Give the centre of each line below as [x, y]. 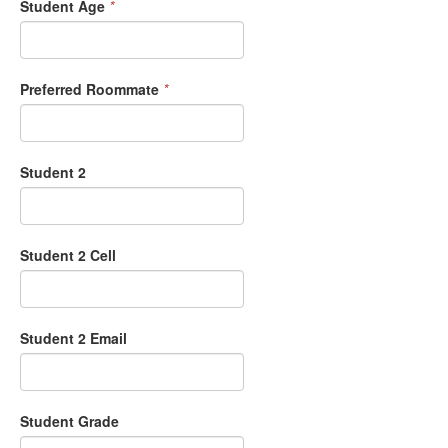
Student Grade [69, 421]
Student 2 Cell [68, 255]
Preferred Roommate [89, 89]
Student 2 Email [73, 338]
